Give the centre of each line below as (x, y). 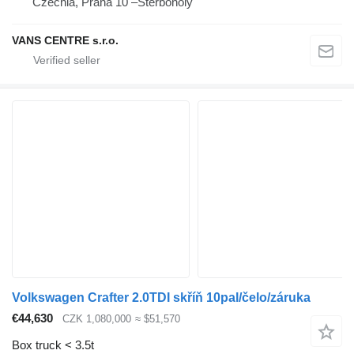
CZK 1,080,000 (97, 318)
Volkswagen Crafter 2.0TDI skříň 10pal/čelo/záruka (161, 297)
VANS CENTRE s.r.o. (65, 40)
